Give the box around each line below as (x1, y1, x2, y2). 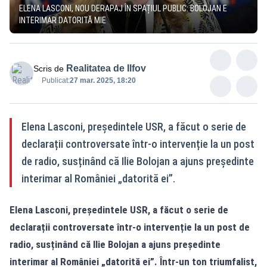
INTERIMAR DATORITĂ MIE (19, 15, 106, 25)
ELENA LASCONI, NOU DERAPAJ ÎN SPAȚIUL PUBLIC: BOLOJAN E (19, 3, 227, 13)
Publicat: (42, 76, 70, 85)
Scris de (33, 63, 64, 73)
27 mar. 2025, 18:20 (70, 76, 136, 85)
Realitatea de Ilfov (66, 63, 146, 73)
